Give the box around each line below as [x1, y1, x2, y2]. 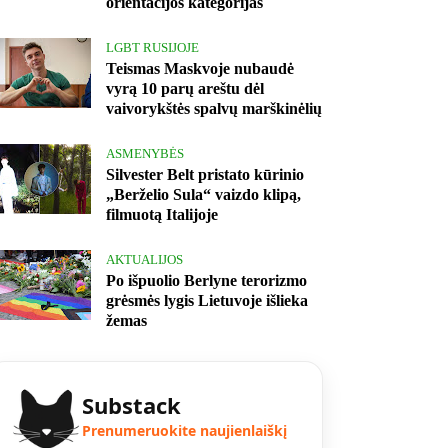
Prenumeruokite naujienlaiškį [82, 421, 287, 441]
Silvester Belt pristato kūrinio [106, 166, 304, 184]
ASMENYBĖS [106, 146, 184, 162]
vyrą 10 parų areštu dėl [106, 80, 264, 98]
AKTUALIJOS [106, 252, 183, 268]
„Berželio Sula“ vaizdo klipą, [106, 186, 301, 204]
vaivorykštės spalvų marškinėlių [106, 100, 322, 118]
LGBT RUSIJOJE [106, 40, 199, 56]
